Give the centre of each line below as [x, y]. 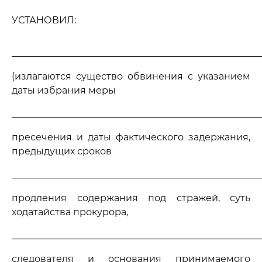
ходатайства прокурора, [70, 212]
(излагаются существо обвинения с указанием [131, 76]
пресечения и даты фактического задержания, [131, 137]
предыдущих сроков [62, 151]
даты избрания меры [64, 90]
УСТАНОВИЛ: [44, 20]
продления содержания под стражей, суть [131, 198]
